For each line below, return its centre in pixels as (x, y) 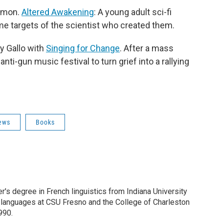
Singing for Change (83, 48)
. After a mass (147, 48)
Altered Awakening (58, 12)
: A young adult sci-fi (133, 12)
